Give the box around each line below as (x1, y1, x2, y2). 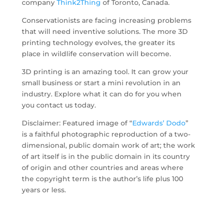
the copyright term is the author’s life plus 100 (21, 174, 183, 183)
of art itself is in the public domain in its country (21, 152, 190, 161)
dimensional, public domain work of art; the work (21, 141, 195, 150)
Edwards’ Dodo (132, 119, 186, 127)
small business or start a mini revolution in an (21, 78, 181, 87)
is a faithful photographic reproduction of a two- (21, 130, 190, 139)
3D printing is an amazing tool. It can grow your (21, 67, 188, 76)
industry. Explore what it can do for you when (21, 90, 182, 98)
